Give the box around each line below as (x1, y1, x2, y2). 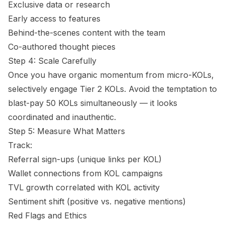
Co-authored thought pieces (8, 42, 116, 52)
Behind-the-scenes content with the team (8, 28, 165, 38)
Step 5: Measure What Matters (8, 126, 125, 136)
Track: (8, 140, 32, 150)
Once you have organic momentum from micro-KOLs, (8, 70, 214, 80)
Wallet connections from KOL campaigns (8, 168, 163, 178)
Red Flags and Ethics (8, 210, 87, 220)
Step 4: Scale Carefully (8, 56, 96, 66)
